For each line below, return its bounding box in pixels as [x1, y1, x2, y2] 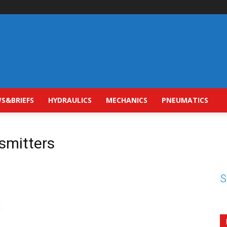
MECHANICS [106, 95, 147, 105]
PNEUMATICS [162, 95, 208, 105]
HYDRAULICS [48, 95, 92, 105]
